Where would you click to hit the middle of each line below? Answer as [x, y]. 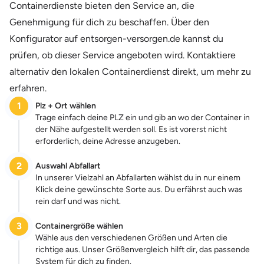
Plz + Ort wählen [66, 105]
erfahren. [28, 88]
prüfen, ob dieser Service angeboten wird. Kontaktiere [123, 55]
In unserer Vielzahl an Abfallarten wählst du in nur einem [138, 177]
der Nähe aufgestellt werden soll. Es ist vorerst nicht [131, 129]
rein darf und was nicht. [78, 201]
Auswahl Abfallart [68, 166]
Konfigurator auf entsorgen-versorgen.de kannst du [116, 38]
